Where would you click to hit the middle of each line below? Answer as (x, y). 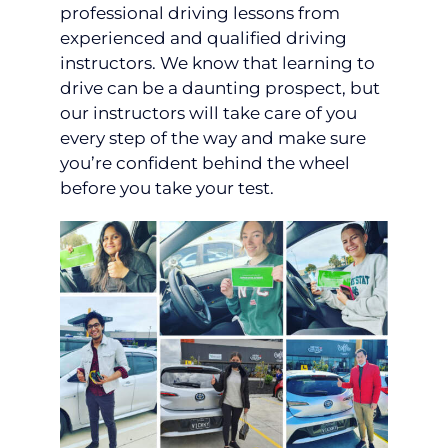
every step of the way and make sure (213, 137)
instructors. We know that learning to (217, 62)
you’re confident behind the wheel (205, 162)
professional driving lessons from (200, 12)
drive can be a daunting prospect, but (220, 87)
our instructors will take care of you (208, 112)
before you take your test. (167, 187)
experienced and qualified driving (203, 37)
